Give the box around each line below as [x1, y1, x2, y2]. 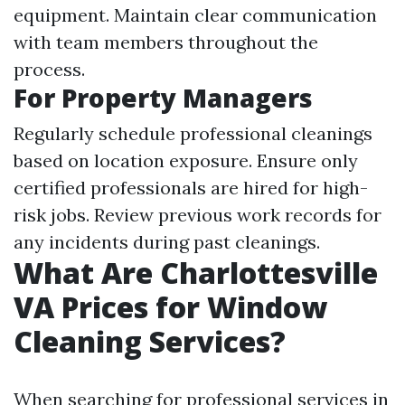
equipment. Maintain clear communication [14, 4, 377, 26]
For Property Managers [14, 80, 313, 115]
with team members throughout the [14, 31, 318, 53]
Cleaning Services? [14, 322, 286, 361]
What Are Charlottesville [14, 253, 378, 292]
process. [14, 58, 85, 80]
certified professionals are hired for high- [14, 176, 368, 199]
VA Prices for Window [14, 287, 327, 326]
